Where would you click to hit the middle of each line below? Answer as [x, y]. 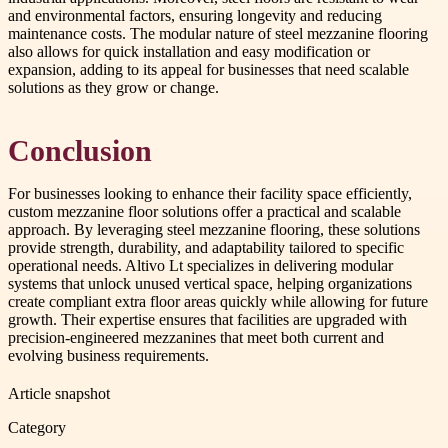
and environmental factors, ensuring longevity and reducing [195, 16]
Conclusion [80, 150]
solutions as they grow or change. [113, 88]
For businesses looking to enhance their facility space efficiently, [210, 193]
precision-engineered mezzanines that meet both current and [196, 337]
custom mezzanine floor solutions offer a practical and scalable [204, 211]
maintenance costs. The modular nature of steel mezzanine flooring [218, 34]
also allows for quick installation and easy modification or [189, 52]
